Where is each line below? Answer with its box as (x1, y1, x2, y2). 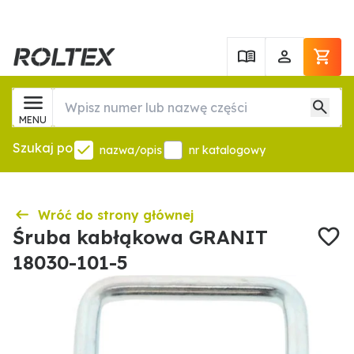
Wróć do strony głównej (38, 207, 194, 223)
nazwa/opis (100, 143, 162, 157)
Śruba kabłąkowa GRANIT (13, 225, 268, 249)
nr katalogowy (189, 143, 265, 157)
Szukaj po (13, 140, 73, 156)
